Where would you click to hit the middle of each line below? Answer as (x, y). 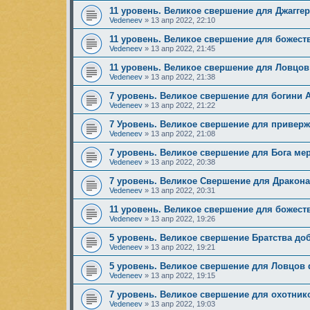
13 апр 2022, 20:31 (183, 191)
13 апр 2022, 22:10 (183, 20)
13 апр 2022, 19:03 (183, 304)
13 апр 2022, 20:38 (183, 162)
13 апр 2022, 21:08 (183, 134)
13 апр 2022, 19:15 (183, 276)
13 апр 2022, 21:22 (183, 106)
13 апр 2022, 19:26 (183, 219)
